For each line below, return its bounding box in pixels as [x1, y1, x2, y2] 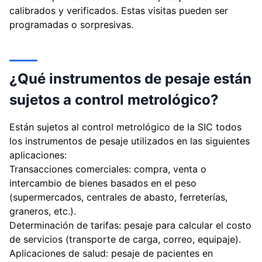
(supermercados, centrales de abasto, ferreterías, [9, 191, 227, 203]
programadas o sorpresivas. [9, 19, 133, 30]
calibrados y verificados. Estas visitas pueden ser [9, 5, 228, 16]
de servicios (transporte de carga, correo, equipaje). [9, 233, 241, 245]
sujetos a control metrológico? [9, 91, 219, 108]
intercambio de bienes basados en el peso [9, 177, 196, 189]
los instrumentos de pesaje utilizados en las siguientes [9, 135, 250, 147]
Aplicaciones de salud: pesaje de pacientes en [9, 247, 213, 259]
